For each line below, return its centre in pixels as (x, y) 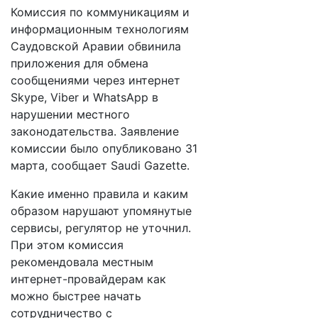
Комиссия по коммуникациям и (100, 12)
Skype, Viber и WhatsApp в (84, 97)
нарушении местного (70, 114)
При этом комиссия (67, 245)
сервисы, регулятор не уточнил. (101, 228)
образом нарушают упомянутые (101, 211)
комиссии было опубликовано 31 (104, 148)
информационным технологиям (100, 29)
